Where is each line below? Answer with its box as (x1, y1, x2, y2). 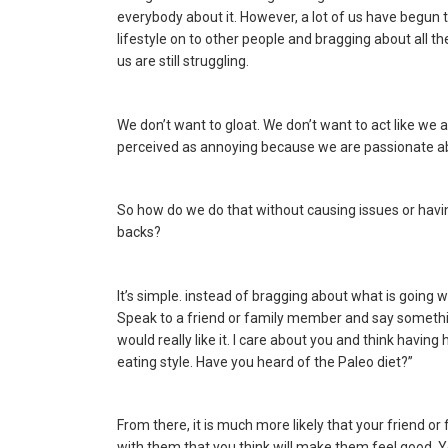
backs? (117, 224, 161, 241)
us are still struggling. (117, 52, 249, 69)
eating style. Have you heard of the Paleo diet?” (117, 353, 413, 370)
